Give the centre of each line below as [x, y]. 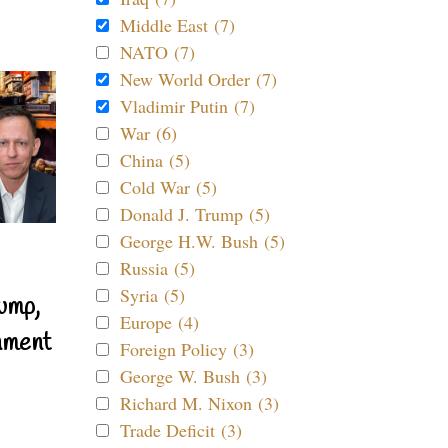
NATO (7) [157, 52]
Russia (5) [157, 268]
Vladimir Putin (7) [187, 106]
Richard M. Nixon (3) [199, 403]
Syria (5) [152, 295]
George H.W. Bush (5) [202, 241]
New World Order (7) [198, 79]
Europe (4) [159, 322]
